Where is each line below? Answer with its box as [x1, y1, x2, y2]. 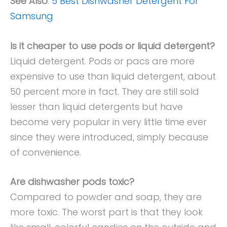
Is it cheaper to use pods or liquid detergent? [10, 39, 215, 52]
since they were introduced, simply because [10, 130, 208, 143]
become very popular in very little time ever [10, 115, 207, 128]
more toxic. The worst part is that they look [10, 206, 203, 219]
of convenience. [10, 145, 81, 159]
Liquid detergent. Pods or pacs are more [10, 54, 195, 67]
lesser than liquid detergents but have [10, 100, 183, 113]
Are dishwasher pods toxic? [10, 175, 134, 188]
